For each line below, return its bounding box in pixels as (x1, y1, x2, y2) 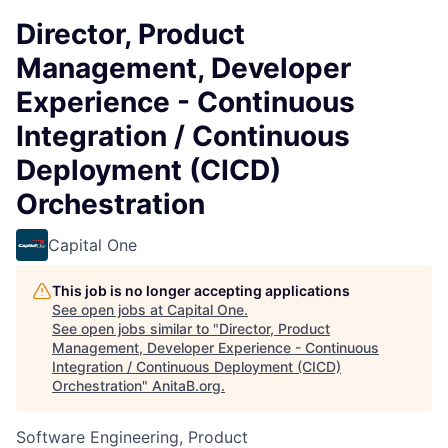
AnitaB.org (152, 377, 221, 394)
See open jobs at (52, 301, 167, 318)
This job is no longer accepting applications (52, 282, 350, 299)
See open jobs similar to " (52, 320, 219, 337)
